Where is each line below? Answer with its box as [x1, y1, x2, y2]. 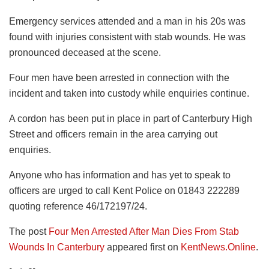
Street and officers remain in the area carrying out [9, 128, 217, 139]
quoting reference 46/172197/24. [9, 201, 147, 211]
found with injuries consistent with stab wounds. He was [9, 31, 246, 42]
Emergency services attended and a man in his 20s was [9, 16, 246, 26]
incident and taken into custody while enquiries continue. [9, 88, 249, 98]
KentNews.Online [181, 241, 256, 252]
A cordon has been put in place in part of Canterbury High [9, 113, 252, 124]
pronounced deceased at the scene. [9, 47, 161, 58]
